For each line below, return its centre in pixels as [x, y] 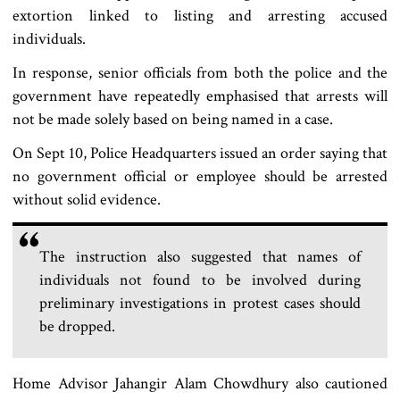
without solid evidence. [87, 200]
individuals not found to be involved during [200, 280]
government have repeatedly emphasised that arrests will [200, 96]
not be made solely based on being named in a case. [173, 120]
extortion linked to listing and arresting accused [200, 16]
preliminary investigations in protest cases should [200, 304]
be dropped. [77, 327]
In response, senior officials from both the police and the [200, 73]
